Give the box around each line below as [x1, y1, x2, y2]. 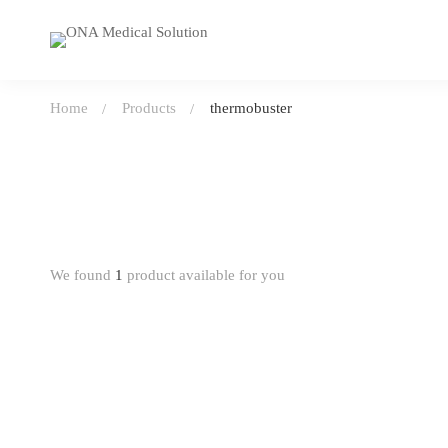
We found [50, 267, 115, 283]
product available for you [123, 267, 285, 283]
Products [122, 100, 176, 116]
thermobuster [210, 100, 292, 116]
